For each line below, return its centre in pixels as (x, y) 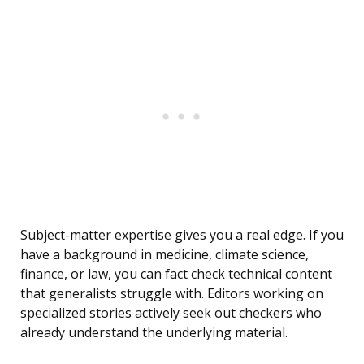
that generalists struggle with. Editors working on (172, 294)
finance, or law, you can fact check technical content (176, 274)
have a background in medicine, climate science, (165, 255)
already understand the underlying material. (154, 333)
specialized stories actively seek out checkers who (171, 313)
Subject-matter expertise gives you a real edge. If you (182, 235)
